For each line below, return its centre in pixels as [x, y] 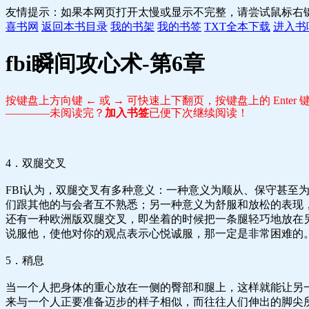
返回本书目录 [74, 27]
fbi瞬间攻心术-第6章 [105, 64]
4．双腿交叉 [36, 163]
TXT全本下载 [237, 27]
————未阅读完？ [55, 112]
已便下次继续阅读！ [199, 112]
